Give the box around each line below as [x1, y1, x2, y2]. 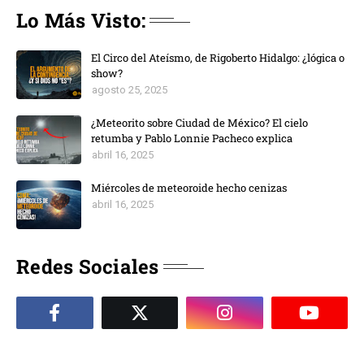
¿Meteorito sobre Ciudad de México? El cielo [91, 115, 308, 130]
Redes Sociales [16, 253, 159, 279]
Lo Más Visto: [16, 6, 146, 33]
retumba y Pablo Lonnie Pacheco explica [91, 130, 292, 145]
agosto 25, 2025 [92, 83, 167, 96]
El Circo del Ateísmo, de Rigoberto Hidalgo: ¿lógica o [91, 50, 344, 65]
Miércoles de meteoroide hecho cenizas [91, 180, 287, 195]
